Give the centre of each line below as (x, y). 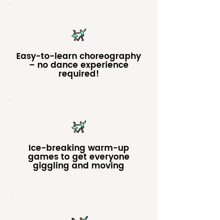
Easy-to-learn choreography (79, 56)
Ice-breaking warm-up (79, 148)
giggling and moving (79, 166)
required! (79, 74)
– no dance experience (79, 65)
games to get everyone (79, 157)
